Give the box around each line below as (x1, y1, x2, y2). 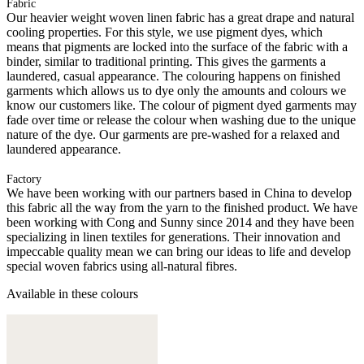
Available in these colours (6, 286, 138, 301)
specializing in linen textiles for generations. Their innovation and (6, 229, 340, 244)
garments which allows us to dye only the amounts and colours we (6, 83, 346, 97)
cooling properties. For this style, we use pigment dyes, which (6, 24, 323, 39)
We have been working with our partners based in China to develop (6, 185, 352, 200)
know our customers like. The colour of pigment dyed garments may (6, 97, 357, 112)
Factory (6, 172, 41, 185)
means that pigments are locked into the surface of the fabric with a (6, 39, 348, 54)
